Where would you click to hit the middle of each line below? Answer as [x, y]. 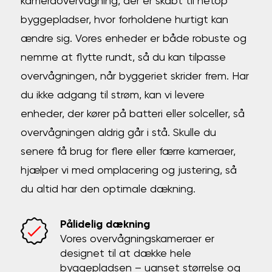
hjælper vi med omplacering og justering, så [129, 171]
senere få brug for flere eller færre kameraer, [128, 152]
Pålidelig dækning [105, 225]
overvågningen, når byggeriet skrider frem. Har [135, 76]
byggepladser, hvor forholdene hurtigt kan [125, 20]
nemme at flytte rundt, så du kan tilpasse [124, 58]
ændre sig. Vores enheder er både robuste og [134, 39]
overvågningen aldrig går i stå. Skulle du [119, 133]
